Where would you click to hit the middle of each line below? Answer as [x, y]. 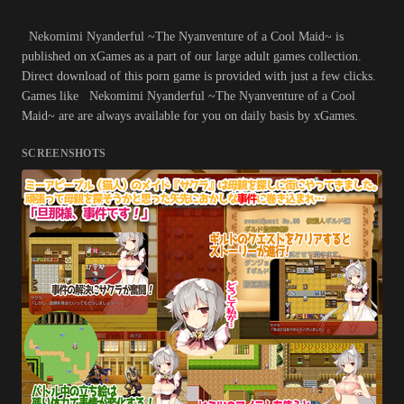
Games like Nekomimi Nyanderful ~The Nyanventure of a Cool [188, 96]
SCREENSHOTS [64, 154]
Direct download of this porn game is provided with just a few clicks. [199, 77]
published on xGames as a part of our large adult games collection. [192, 57]
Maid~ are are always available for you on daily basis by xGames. [190, 116]
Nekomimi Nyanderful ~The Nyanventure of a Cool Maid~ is [183, 37]
